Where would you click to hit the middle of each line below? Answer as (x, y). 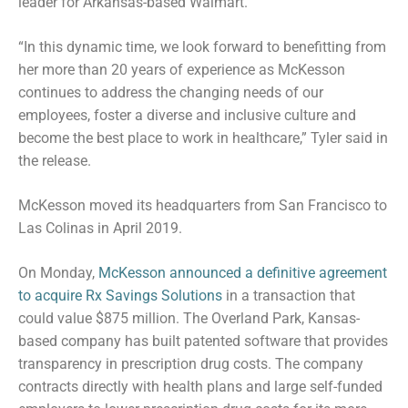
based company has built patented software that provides (203, 341)
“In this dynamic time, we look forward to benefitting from (202, 46)
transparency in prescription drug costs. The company (191, 363)
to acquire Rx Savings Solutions (120, 295)
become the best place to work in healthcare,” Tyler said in (203, 138)
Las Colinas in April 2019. (100, 228)
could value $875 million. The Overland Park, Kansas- (189, 318)
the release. (55, 160)
